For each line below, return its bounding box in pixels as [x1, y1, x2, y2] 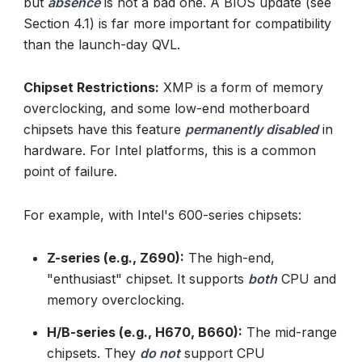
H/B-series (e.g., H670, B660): [46, 323, 242, 340]
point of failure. [23, 163, 117, 180]
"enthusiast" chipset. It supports [46, 270, 248, 287]
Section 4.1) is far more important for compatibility [23, 15, 331, 32]
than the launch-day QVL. [23, 36, 180, 53]
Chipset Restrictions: [23, 79, 159, 96]
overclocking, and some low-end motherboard [23, 100, 309, 117]
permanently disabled [185, 121, 318, 138]
